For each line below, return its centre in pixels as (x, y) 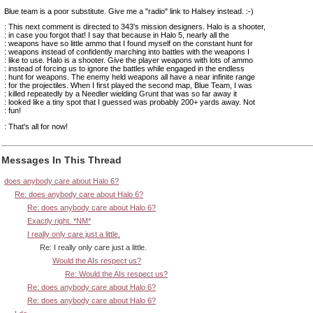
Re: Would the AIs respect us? (116, 274)
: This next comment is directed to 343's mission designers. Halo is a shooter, (135, 27)
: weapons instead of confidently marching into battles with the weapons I (127, 52)
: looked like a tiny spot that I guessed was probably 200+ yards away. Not (130, 102)
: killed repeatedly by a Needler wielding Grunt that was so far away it (121, 94)
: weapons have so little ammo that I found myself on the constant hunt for (129, 44)
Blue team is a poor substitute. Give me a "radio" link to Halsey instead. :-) (129, 11)
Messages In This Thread (61, 160)
